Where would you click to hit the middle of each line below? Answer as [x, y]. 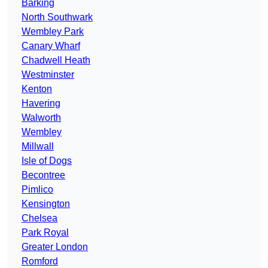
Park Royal [45, 233]
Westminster [48, 75]
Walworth [41, 118]
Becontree [43, 175]
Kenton [37, 89]
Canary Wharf [51, 46]
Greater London [55, 247]
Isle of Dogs [47, 161]
